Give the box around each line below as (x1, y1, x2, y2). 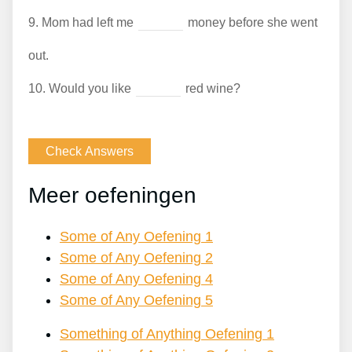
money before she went (185, 16, 317, 30)
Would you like (46, 82, 134, 96)
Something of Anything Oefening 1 (60, 325, 274, 342)
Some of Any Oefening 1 (60, 228, 213, 244)
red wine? (182, 82, 240, 96)
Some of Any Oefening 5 (60, 291, 213, 308)
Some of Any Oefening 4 (60, 270, 213, 287)
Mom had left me (38, 16, 137, 30)
